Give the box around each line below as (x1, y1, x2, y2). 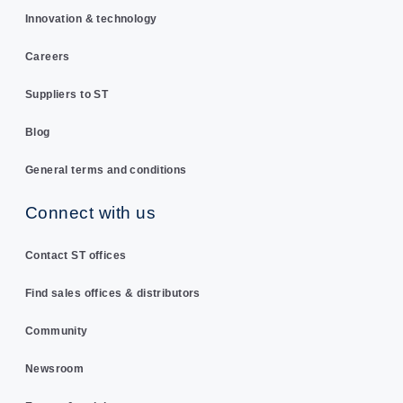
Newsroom (24, 362, 85, 375)
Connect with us (24, 201, 157, 222)
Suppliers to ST (24, 88, 109, 102)
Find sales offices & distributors (24, 286, 201, 300)
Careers (24, 50, 70, 64)
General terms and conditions (24, 164, 187, 177)
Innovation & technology (24, 13, 157, 26)
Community (24, 324, 88, 337)
